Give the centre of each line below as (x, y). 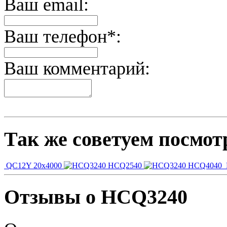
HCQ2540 (125, 165)
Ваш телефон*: (63, 36)
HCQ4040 (205, 165)
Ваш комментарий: (77, 68)
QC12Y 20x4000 (34, 165)
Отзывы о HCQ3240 (96, 197)
